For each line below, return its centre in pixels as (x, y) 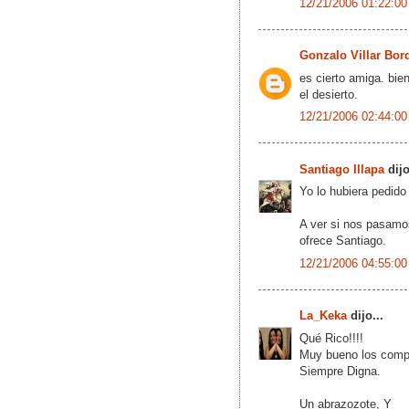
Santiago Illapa (342, 169)
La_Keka (323, 316)
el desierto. (329, 94)
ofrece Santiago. (343, 241)
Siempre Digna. (340, 371)
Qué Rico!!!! (331, 338)
